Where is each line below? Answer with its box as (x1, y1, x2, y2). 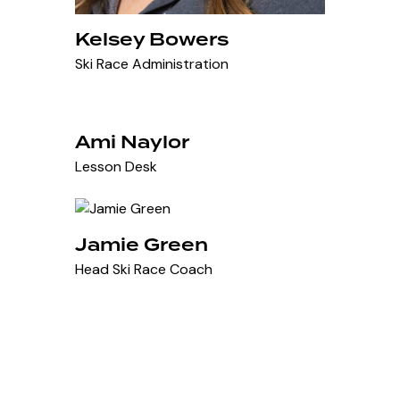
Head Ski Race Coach (75, 259, 213, 279)
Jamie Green (75, 231, 209, 257)
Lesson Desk (75, 156, 158, 176)
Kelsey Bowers (75, 26, 229, 52)
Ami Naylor (75, 129, 190, 154)
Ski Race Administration (75, 54, 229, 73)
